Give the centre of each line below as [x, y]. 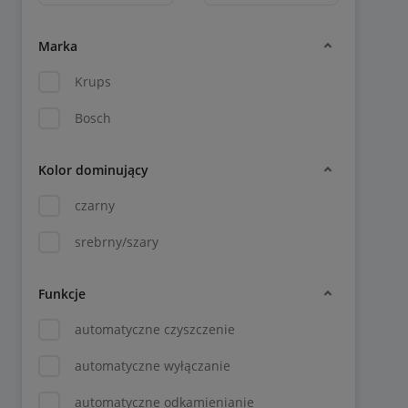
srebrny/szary [117, 242]
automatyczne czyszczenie [155, 329]
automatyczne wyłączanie [153, 366]
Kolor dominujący [93, 169]
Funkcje [62, 293]
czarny [95, 205]
